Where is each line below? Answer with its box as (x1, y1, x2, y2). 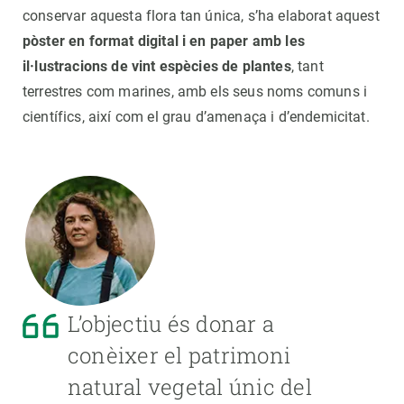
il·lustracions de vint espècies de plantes (23, 58, 291, 76)
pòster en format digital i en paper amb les (23, 32, 305, 50)
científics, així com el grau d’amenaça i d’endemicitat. (23, 108, 370, 126)
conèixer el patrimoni (68, 341, 291, 371)
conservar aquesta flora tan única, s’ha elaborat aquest (23, 7, 380, 25)
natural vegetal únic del (68, 372, 312, 402)
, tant (290, 58, 324, 76)
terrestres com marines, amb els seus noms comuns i (23, 83, 368, 101)
